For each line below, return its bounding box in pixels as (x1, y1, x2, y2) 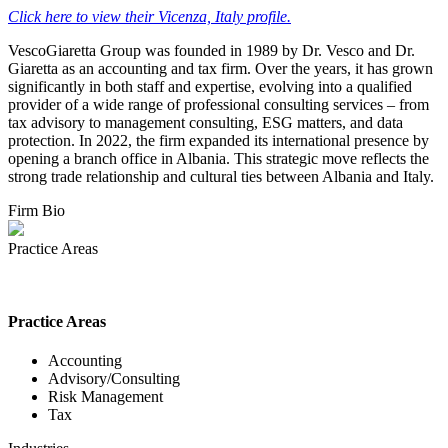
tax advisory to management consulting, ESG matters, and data (8, 113, 403, 131)
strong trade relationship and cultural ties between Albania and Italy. (8, 167, 434, 185)
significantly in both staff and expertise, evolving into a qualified (8, 77, 412, 95)
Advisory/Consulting (48, 370, 180, 388)
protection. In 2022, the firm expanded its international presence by (8, 131, 429, 149)
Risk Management (48, 388, 163, 406)
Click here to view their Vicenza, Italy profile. (8, 7, 291, 25)
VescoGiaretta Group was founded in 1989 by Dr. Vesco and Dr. (8, 41, 415, 59)
